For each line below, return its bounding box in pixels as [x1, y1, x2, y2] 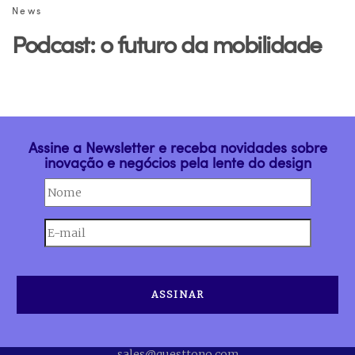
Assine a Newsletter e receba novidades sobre [28, 137, 327, 157]
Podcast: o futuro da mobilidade [12, 27, 322, 60]
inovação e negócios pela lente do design [44, 152, 311, 172]
